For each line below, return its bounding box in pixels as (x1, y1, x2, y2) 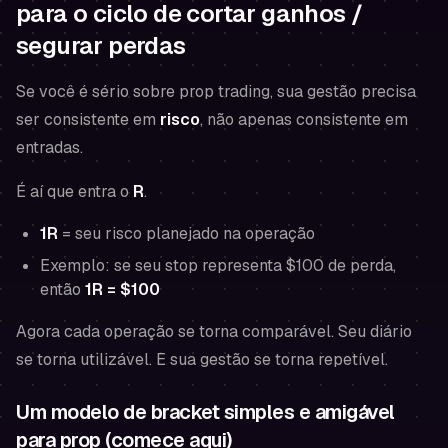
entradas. (16, 137, 83, 158)
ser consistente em (16, 109, 160, 130)
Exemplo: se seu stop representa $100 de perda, (40, 255, 396, 276)
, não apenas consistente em (200, 109, 408, 130)
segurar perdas (16, 30, 186, 61)
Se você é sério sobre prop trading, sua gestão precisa (16, 81, 416, 102)
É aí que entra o (16, 181, 133, 202)
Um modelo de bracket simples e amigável (16, 399, 395, 425)
